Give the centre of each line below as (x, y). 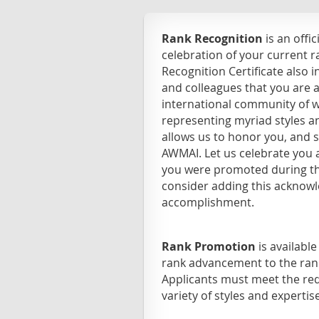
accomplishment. (209, 202)
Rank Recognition (212, 38)
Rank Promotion (209, 246)
